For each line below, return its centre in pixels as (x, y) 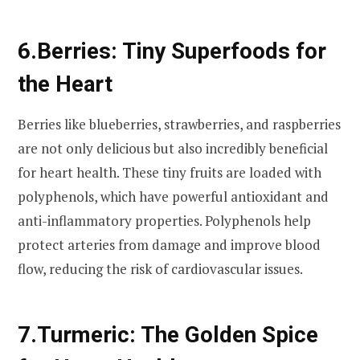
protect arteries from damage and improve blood (169, 245)
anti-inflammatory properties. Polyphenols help (164, 221)
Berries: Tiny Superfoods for (182, 51)
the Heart (65, 84)
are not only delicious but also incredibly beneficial (173, 149)
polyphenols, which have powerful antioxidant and (173, 197)
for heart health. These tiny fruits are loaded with (170, 173)
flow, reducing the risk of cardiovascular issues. (160, 269)
